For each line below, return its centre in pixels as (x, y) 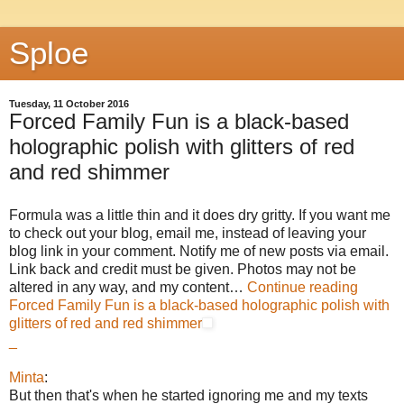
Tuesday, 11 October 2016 (69, 104)
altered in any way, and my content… (128, 287)
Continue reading (303, 287)
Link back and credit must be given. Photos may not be (183, 269)
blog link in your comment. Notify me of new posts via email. (199, 251)
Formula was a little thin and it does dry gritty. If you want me (200, 215)
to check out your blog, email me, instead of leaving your (188, 233)
